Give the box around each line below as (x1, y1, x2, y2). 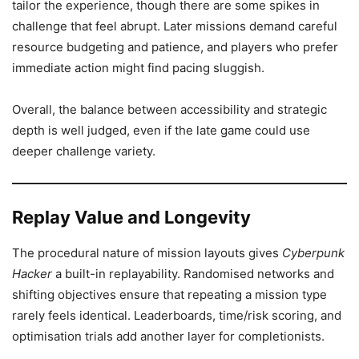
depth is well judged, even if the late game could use (12, 123, 310, 138)
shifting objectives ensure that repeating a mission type (12, 287, 327, 302)
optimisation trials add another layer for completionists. (12, 329, 325, 344)
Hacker (12, 266, 52, 281)
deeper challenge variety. (12, 143, 155, 159)
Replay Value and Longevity (12, 207, 251, 228)
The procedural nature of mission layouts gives (12, 245, 282, 260)
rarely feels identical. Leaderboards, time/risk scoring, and (12, 308, 341, 323)
